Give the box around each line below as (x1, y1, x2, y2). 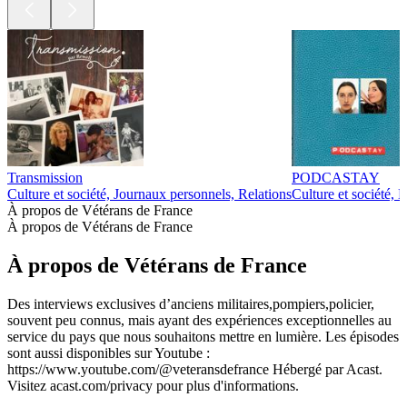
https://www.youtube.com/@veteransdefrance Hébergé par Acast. (7, 361, 382, 377)
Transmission (7, 170, 83, 186)
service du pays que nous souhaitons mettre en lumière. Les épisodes (7, 328, 399, 344)
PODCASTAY (292, 170, 380, 186)
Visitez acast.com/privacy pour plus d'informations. (7, 377, 299, 393)
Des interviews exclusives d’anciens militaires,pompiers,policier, (7, 295, 374, 312)
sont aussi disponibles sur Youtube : (7, 344, 210, 361)
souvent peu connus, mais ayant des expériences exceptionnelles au (7, 312, 392, 328)
